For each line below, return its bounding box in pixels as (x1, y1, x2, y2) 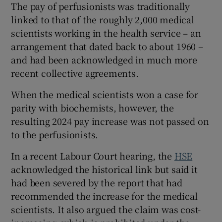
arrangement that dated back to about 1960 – (11, 40, 203, 53)
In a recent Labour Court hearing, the (11, 149, 174, 163)
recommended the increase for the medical (11, 189, 198, 203)
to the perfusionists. (11, 128, 99, 141)
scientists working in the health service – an (11, 26, 201, 40)
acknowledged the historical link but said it (11, 163, 198, 176)
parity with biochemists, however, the (11, 101, 174, 114)
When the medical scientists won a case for (11, 88, 199, 101)
